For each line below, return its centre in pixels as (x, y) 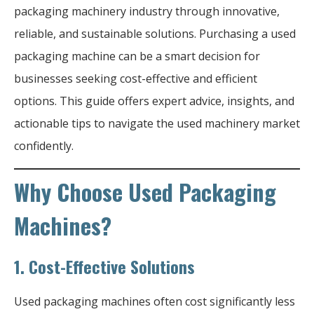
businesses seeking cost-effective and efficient (136, 78)
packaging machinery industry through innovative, (147, 11)
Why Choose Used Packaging (145, 191)
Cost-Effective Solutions (112, 266)
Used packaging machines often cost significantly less (155, 301)
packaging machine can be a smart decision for (137, 56)
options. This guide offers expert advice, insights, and (154, 101)
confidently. (44, 145)
